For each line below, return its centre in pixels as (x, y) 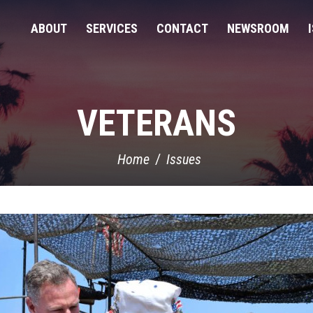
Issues (184, 159)
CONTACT (182, 29)
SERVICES (111, 29)
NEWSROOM (258, 29)
